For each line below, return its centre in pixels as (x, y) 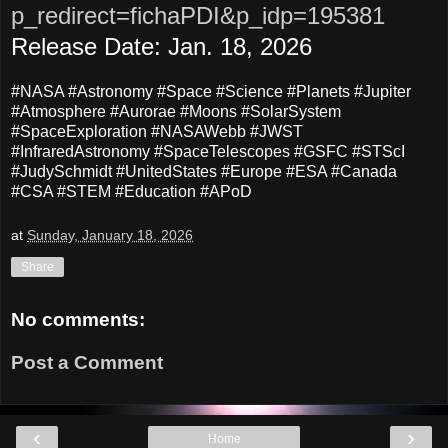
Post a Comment (87, 363)
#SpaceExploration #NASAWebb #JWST (157, 132)
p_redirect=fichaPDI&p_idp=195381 (198, 16)
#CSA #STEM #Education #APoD (131, 192)
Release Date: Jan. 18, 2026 (161, 47)
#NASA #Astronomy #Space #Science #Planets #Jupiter (211, 92)
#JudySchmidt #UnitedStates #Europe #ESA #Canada (204, 172)
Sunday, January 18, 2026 (110, 234)
